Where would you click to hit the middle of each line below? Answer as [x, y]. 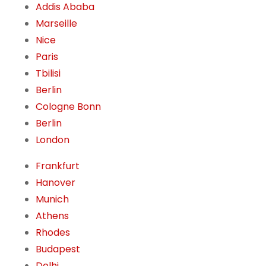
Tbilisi [48, 74]
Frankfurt [58, 166]
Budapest [58, 249]
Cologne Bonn [68, 107]
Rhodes [53, 233]
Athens [52, 216]
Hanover [56, 183]
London [53, 140]
